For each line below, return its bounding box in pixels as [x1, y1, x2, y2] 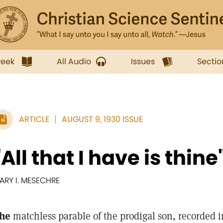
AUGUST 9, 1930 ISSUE [62, 113, 143, 125]
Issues [131, 56, 155, 67]
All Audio [57, 56, 91, 67]
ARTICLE [19, 113, 49, 125]
